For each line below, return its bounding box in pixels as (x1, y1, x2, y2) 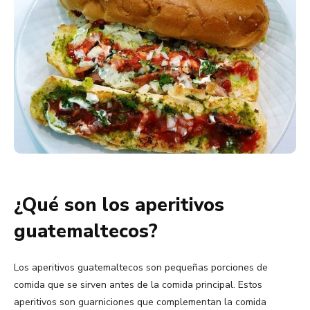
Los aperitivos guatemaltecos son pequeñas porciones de (14, 261, 268, 275)
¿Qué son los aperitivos (14, 192, 224, 219)
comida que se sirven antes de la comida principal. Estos (14, 278, 262, 292)
